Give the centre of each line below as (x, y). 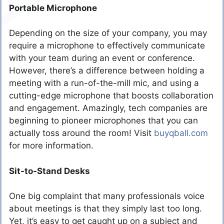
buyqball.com (181, 133)
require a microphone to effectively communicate (107, 46)
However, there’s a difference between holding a (107, 71)
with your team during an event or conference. (102, 58)
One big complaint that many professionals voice (107, 196)
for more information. (51, 146)
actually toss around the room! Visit (81, 133)
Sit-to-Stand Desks (49, 171)
